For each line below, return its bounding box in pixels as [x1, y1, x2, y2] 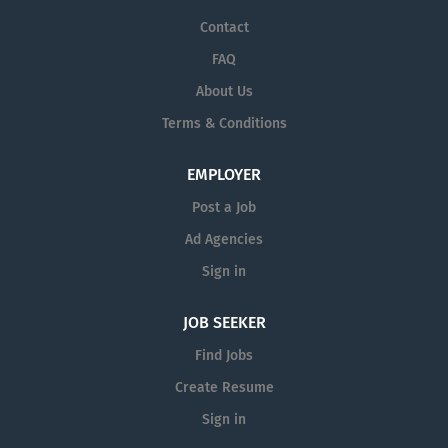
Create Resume [174, 379, 274, 396]
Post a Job [192, 199, 256, 216]
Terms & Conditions [161, 115, 287, 132]
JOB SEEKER [182, 313, 266, 332]
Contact [199, 19, 249, 36]
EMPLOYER [187, 165, 261, 184]
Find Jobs [195, 347, 253, 364]
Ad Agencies [185, 231, 263, 248]
